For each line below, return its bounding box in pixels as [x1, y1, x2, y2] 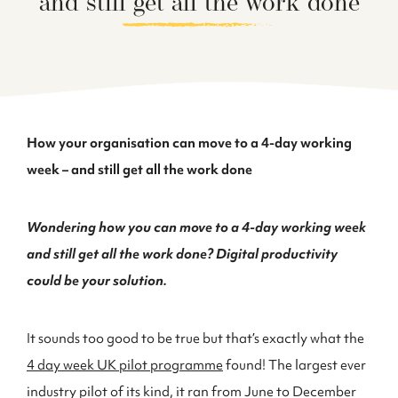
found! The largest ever [223, 356, 366, 374]
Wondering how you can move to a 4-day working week [27, 219, 366, 236]
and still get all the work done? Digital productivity [27, 245, 338, 263]
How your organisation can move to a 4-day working [27, 134, 352, 152]
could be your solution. [27, 272, 167, 290]
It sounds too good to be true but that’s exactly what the [27, 330, 364, 347]
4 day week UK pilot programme [27, 356, 223, 374]
